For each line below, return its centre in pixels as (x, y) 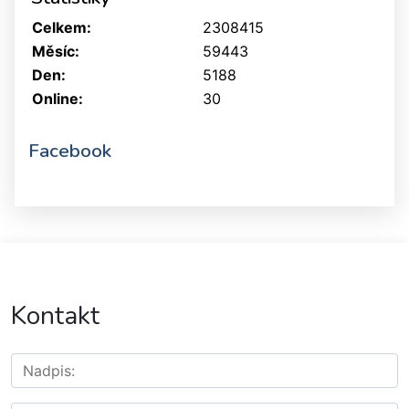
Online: (58, 98)
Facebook (70, 150)
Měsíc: (56, 51)
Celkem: (62, 27)
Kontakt (55, 315)
